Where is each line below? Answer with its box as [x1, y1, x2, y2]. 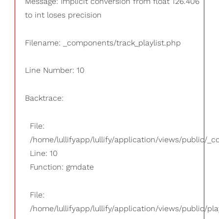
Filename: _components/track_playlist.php [25, 38, 181, 47]
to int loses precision [25, 10, 102, 19]
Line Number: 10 [25, 66, 85, 75]
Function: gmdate [30, 163, 94, 172]
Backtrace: [25, 94, 64, 103]
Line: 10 [30, 149, 58, 158]
